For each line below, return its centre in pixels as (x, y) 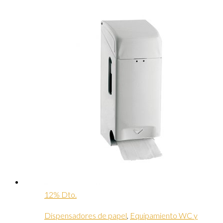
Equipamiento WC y (164, 216)
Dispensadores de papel (86, 216)
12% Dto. (60, 195)
